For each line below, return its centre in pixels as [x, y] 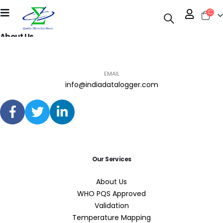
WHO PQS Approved [111, 193]
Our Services [111, 159]
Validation [111, 205]
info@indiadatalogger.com [111, 84]
